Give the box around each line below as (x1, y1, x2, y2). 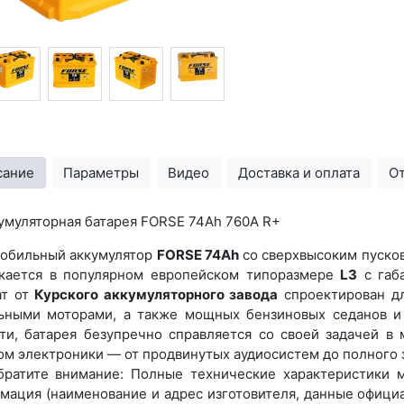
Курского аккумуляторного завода (34, 286, 279, 304)
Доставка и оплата (238, 163, 361, 181)
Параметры (63, 163, 140, 181)
